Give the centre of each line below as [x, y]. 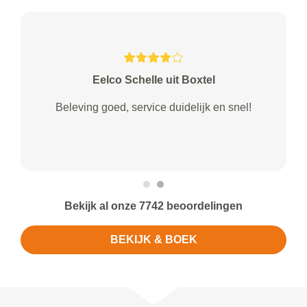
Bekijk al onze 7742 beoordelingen [153, 206]
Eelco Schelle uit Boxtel [153, 80]
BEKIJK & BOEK [153, 240]
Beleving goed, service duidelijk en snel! [153, 108]
